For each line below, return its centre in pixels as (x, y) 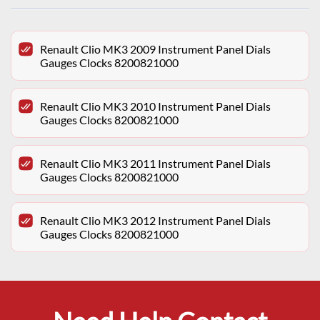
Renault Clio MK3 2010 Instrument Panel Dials (155, 106)
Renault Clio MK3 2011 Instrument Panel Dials (155, 164)
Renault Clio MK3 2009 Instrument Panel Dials (155, 49)
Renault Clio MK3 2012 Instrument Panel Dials (155, 221)
